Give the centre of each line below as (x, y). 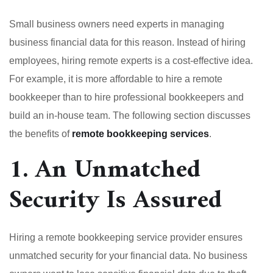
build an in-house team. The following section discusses (130, 115)
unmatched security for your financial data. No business (128, 255)
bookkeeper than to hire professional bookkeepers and (126, 97)
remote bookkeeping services (140, 133)
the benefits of (41, 133)
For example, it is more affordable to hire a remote (116, 79)
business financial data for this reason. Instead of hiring (127, 42)
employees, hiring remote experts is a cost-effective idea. (131, 60)
